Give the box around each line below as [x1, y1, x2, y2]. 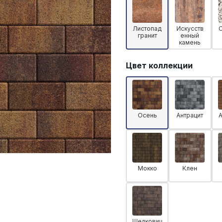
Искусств [176, 24, 204, 32]
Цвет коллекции [126, 60, 193, 70]
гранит [137, 31, 157, 39]
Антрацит [176, 111, 204, 119]
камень [179, 38, 201, 46]
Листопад [133, 24, 162, 32]
